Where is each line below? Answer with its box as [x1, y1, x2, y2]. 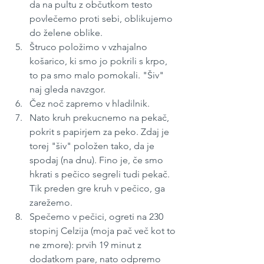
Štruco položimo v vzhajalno [29, 41, 150, 53]
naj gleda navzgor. [29, 84, 108, 95]
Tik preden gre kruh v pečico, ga [29, 183, 167, 194]
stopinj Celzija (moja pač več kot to [29, 225, 178, 237]
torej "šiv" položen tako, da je [29, 140, 157, 152]
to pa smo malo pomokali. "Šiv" [29, 70, 166, 81]
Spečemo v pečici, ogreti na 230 [29, 211, 166, 223]
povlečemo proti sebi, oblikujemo [29, 13, 175, 25]
